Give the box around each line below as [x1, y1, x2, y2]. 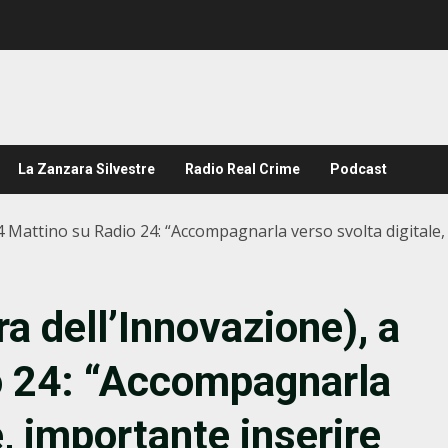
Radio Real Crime [185, 161, 300, 177]
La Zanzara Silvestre [18, 161, 155, 177]
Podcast [330, 161, 387, 177]
